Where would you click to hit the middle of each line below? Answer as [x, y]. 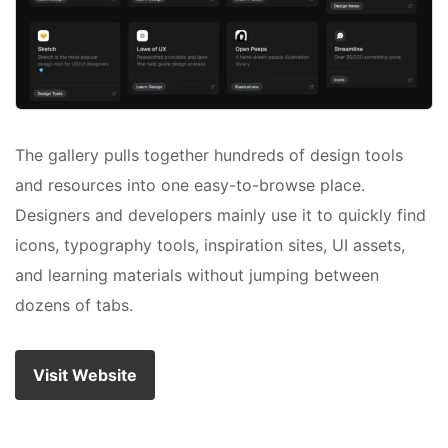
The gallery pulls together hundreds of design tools [209, 154]
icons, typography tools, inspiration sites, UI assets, [210, 244]
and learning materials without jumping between [197, 274]
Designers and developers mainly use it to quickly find [220, 214]
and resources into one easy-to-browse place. [190, 184]
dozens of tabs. [74, 304]
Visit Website [85, 374]
